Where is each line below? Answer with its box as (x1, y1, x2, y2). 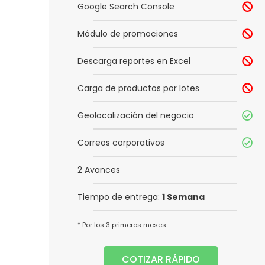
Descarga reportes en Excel (77, 55, 190, 67)
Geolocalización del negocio (77, 109, 194, 122)
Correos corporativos (77, 137, 164, 149)
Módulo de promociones (77, 28, 178, 40)
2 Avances (77, 164, 120, 176)
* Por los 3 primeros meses (77, 220, 166, 230)
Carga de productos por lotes (77, 82, 199, 95)
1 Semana (162, 191, 205, 203)
